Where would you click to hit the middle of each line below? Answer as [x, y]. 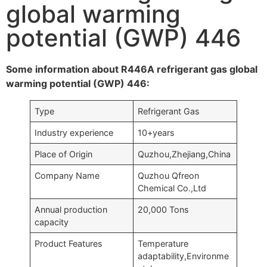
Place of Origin [64, 154]
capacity [52, 222]
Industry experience [74, 133]
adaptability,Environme [184, 256]
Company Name [67, 176]
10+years [156, 133]
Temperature [163, 243]
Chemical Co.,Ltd [172, 188]
